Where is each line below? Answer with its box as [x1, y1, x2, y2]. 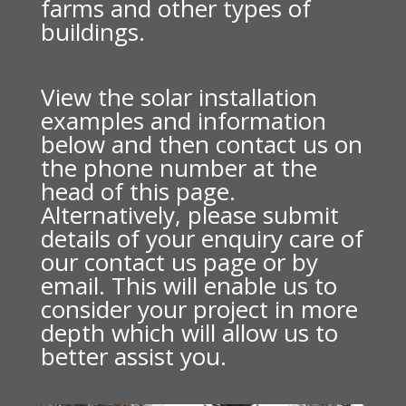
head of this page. [40, 175, 236, 208]
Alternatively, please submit [40, 198, 339, 231]
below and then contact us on [40, 128, 362, 160]
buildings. [40, 15, 145, 48]
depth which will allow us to [40, 316, 338, 349]
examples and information [40, 104, 326, 137]
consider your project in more [40, 293, 358, 325]
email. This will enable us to [40, 269, 337, 302]
